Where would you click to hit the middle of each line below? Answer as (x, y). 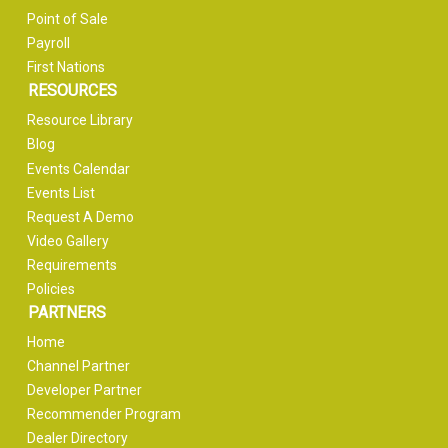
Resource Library (80, 120)
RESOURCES (72, 91)
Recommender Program (104, 413)
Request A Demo (81, 216)
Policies (51, 288)
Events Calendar (79, 168)
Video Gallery (68, 240)
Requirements (72, 264)
